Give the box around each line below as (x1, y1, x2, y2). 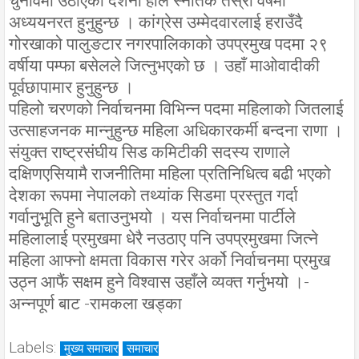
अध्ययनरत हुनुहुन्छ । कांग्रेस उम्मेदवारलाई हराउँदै (9, 12, 303, 32)
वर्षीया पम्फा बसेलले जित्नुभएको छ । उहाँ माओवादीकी (9, 55, 320, 75)
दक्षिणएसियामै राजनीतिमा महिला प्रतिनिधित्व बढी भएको (9, 163, 331, 184)
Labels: (9, 337, 56, 357)
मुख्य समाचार (64, 341, 119, 356)
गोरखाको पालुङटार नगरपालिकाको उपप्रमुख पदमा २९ (9, 34, 328, 54)
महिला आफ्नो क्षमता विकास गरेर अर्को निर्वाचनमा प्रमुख (9, 250, 330, 270)
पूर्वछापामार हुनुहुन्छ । (9, 77, 134, 97)
